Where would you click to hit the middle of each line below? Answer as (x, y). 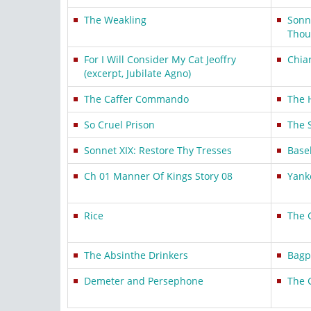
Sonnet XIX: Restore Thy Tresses (158, 150)
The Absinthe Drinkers (136, 255)
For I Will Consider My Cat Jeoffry (160, 59)
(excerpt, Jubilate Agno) (137, 73)
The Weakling (115, 20)
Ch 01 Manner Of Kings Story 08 (158, 176)
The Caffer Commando (136, 99)
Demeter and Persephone (144, 281)
